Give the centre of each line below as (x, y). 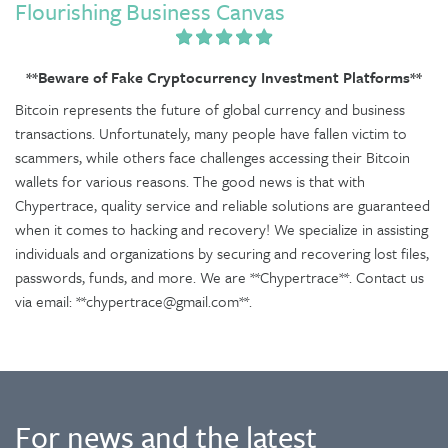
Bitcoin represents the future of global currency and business (210, 109)
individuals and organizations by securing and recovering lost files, (222, 253)
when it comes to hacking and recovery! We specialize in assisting (221, 229)
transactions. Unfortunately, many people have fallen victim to (211, 133)
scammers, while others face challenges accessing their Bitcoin (212, 157)
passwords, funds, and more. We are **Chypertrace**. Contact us (219, 277)
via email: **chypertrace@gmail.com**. (133, 301)
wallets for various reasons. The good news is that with (190, 181)
